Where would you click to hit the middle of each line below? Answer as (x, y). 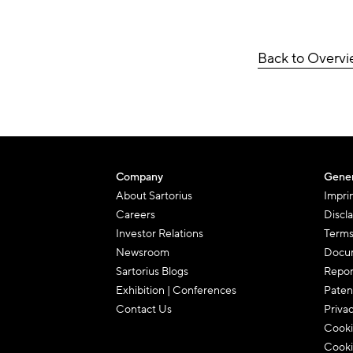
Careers (136, 215)
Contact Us (144, 309)
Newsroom (143, 253)
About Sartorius (154, 196)
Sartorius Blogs (152, 271)
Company (139, 177)
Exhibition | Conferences (176, 290)
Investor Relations (160, 234)
